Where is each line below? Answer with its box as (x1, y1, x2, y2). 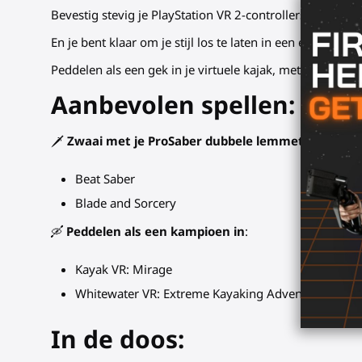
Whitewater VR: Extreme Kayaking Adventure (75, 285, 326, 302)
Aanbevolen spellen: (51, 88, 296, 122)
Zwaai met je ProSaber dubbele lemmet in (67, 133, 319, 149)
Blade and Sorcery (75, 195, 177, 212)
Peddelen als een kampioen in (66, 223, 246, 240)
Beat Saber (75, 170, 136, 187)
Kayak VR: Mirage (75, 261, 173, 278)
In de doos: (51, 322, 185, 356)
